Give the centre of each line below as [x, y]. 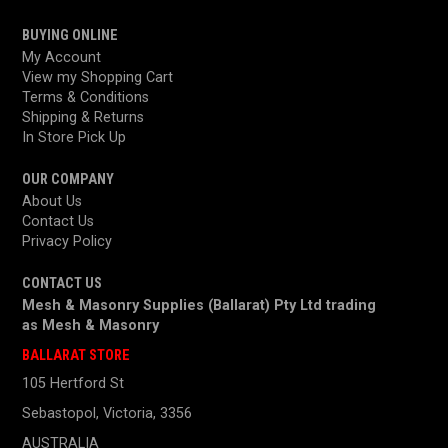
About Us [52, 202]
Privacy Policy [67, 242]
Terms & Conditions [86, 98]
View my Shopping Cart [98, 78]
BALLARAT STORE [76, 356]
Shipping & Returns [83, 118]
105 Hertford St [73, 383]
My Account [62, 58]
